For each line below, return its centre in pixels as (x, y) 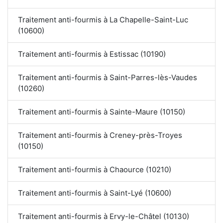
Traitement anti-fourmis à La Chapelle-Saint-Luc (103, 20)
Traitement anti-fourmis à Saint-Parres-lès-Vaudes (108, 78)
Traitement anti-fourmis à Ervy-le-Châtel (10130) (104, 217)
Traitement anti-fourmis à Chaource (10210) (95, 170)
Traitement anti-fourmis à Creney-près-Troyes (100, 135)
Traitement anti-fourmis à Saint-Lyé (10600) (95, 193)
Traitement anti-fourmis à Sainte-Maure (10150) (102, 112)
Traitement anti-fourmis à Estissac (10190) (92, 54)
